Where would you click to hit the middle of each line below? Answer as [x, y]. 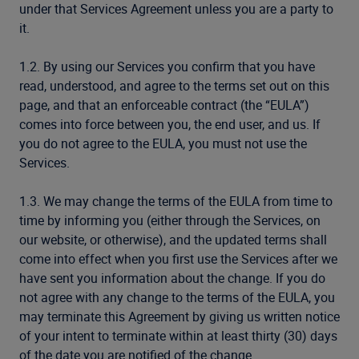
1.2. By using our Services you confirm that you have [167, 67]
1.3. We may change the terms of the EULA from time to [176, 201]
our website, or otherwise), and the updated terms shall [173, 240]
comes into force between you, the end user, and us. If [170, 124]
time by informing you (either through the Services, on [170, 220]
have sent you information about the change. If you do [172, 278]
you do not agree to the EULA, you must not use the [163, 143]
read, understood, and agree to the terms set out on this [174, 86]
